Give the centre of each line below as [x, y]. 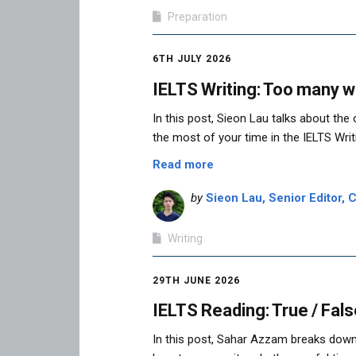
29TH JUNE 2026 [196, 280]
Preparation [197, 17]
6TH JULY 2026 [192, 59]
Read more [183, 164]
